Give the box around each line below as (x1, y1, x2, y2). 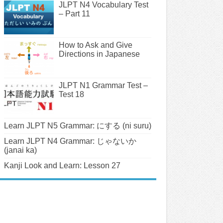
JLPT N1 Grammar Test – (59, 81, 148, 90)
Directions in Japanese (59, 49, 140, 58)
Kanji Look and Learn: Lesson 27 (4, 161, 120, 170)
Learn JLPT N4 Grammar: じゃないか (4, 137, 136, 146)
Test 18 (59, 90, 84, 99)
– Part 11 (59, 9, 90, 18)
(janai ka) (4, 146, 37, 155)
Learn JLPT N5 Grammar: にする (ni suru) (4, 121, 151, 130)
